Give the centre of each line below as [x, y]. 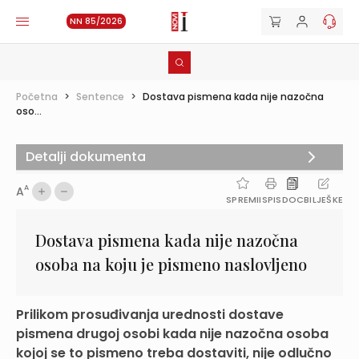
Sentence [100, 97]
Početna [37, 97]
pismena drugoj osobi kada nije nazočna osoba [172, 334]
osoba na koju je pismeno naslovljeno [171, 264]
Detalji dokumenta [86, 157]
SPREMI [243, 200]
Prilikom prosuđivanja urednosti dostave [150, 315]
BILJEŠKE [323, 200]
